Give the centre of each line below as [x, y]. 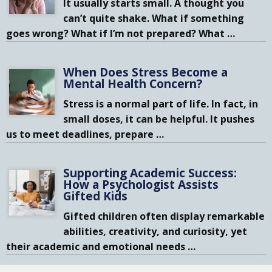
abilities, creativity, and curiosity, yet [155, 232]
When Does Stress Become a [146, 72]
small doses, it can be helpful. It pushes [159, 119]
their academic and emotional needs [97, 247]
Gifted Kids [96, 195]
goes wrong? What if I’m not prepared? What [117, 34]
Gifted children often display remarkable [164, 216]
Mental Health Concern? [133, 83]
